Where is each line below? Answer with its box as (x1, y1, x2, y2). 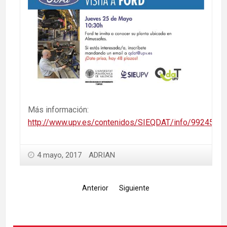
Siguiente (119, 183, 149, 192)
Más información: (28, 104, 89, 115)
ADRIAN (89, 150, 115, 160)
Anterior (82, 183, 108, 192)
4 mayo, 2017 (37, 150, 82, 160)
